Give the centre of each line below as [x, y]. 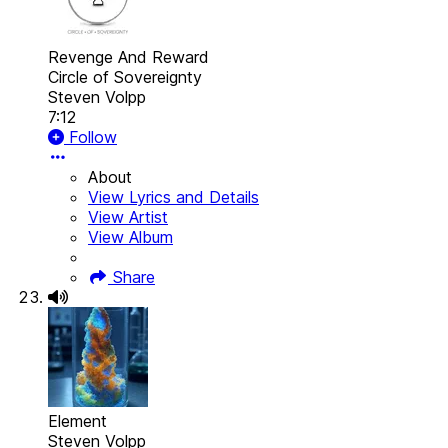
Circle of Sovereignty [125, 77]
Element [77, 421]
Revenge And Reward [128, 57]
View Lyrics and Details [173, 197]
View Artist [128, 217]
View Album [130, 237]
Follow [90, 137]
